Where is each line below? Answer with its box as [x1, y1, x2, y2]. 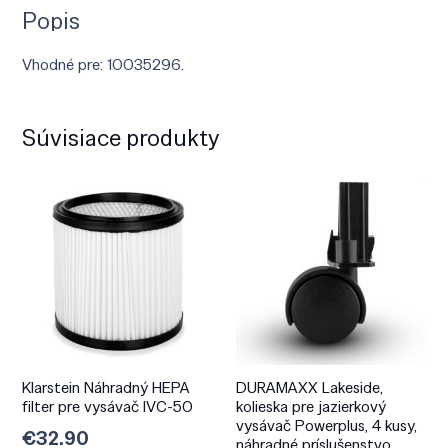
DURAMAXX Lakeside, [236, 377, 383, 398]
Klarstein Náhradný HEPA [22, 377, 191, 398]
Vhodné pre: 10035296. [22, 53, 185, 75]
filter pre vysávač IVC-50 [22, 396, 194, 417]
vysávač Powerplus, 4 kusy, [236, 415, 417, 436]
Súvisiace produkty [22, 121, 220, 153]
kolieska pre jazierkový [236, 396, 386, 417]
